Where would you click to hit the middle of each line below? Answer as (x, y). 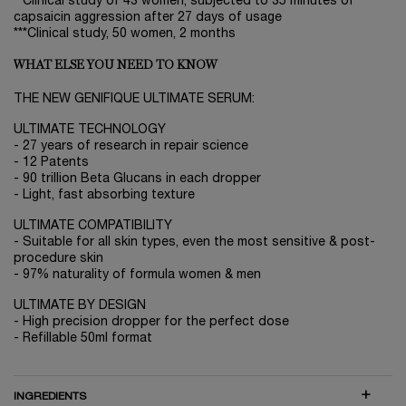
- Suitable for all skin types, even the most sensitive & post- (194, 242)
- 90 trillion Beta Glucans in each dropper (137, 179)
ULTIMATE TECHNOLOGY (90, 130)
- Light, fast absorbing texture (104, 195)
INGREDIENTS (50, 396)
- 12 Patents (51, 162)
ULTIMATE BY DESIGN (80, 305)
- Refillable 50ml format (83, 338)
